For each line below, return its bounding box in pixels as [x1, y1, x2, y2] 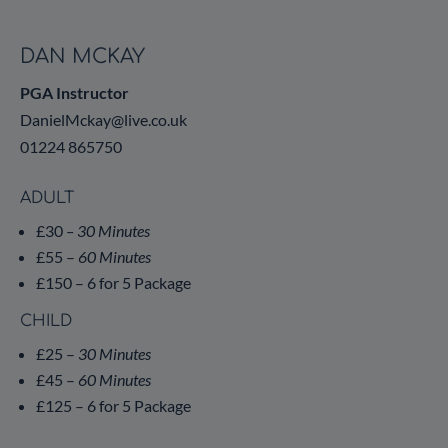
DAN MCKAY [20, 44, 145, 68]
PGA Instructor [20, 82, 129, 102]
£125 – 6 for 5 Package [36, 395, 191, 415]
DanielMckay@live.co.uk [20, 109, 187, 129]
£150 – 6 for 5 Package [36, 272, 191, 292]
